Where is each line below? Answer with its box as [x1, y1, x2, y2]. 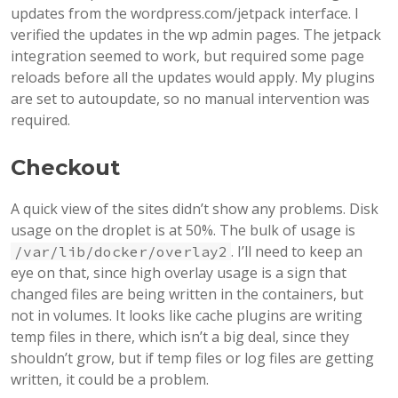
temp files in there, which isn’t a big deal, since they [11, 327, 349, 347]
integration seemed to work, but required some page [11, 46, 364, 67]
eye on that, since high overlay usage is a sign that [11, 263, 346, 283]
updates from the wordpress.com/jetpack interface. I [11, 4, 359, 24]
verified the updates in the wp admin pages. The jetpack [11, 25, 381, 45]
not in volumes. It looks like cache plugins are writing [11, 306, 362, 326]
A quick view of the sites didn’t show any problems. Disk [11, 199, 378, 219]
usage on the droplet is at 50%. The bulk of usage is [11, 220, 355, 241]
